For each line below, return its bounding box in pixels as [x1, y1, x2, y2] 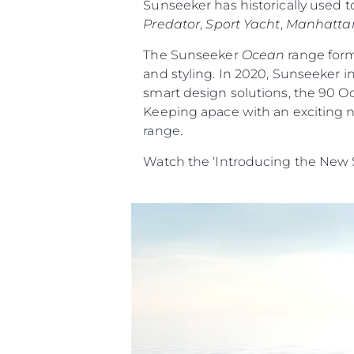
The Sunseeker [143, 47, 242, 63]
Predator [143, 17, 201, 32]
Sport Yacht [205, 17, 281, 32]
